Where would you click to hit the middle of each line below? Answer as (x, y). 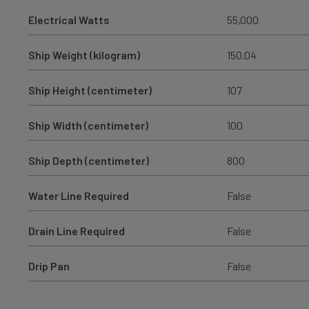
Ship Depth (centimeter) (88, 160)
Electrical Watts (69, 19)
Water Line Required (78, 195)
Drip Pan (49, 266)
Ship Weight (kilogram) (84, 54)
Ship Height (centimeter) (90, 90)
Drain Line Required (76, 230)
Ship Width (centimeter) (88, 125)
